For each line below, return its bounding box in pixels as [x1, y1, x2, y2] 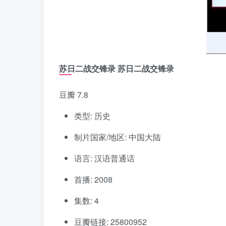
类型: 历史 [74, 110, 110, 122]
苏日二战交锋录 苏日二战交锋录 [59, 63, 174, 75]
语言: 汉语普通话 [74, 152, 135, 164]
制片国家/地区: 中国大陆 [74, 131, 161, 143]
